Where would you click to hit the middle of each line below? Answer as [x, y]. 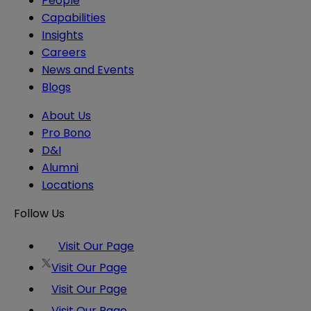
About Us [66, 116]
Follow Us [39, 214]
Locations [68, 185]
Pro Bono [66, 133]
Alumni [60, 168]
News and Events [88, 70]
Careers [64, 53]
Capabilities [74, 18]
